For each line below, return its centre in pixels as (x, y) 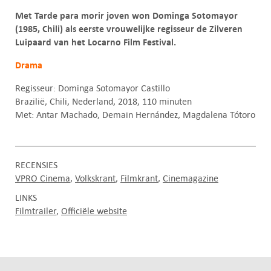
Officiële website (94, 211)
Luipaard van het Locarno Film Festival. (96, 42)
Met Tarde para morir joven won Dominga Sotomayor (126, 16)
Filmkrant (139, 178)
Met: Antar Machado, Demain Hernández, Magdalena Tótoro (135, 115)
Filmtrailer (36, 211)
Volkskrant (95, 178)
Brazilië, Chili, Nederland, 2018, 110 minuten (103, 102)
